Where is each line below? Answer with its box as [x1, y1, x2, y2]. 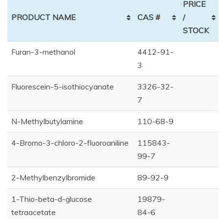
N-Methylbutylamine [11, 116, 83, 127]
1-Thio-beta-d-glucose [11, 194, 92, 204]
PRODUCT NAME [11, 12, 76, 22]
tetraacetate [11, 207, 56, 218]
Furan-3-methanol [11, 47, 75, 57]
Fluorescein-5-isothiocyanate [11, 82, 114, 92]
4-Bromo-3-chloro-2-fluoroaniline [11, 138, 129, 148]
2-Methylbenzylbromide [11, 173, 95, 183]
